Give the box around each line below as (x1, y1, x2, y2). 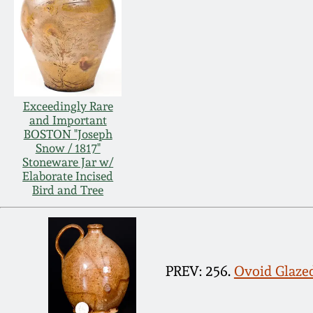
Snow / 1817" (35, 141, 101, 156)
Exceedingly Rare (22, 99, 113, 114)
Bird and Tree (32, 183, 104, 198)
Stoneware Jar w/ (22, 155, 114, 170)
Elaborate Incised (22, 169, 114, 184)
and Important (29, 113, 107, 128)
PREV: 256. (165, 262, 231, 279)
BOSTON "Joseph (23, 127, 112, 142)
